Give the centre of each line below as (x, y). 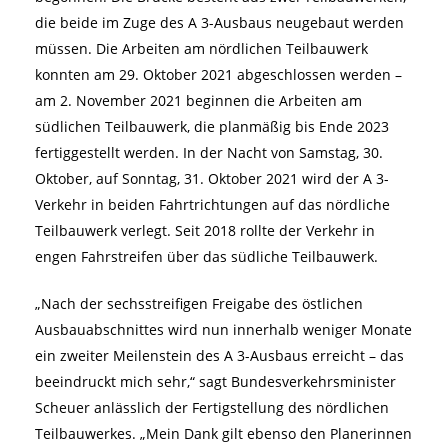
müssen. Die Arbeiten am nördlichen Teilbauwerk (201, 48)
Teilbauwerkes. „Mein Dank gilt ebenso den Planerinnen (223, 433)
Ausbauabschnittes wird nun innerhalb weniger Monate (223, 329)
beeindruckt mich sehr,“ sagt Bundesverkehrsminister (215, 381)
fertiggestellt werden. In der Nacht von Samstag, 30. (209, 152)
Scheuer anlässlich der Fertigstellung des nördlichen (212, 407)
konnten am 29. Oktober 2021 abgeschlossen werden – (218, 74)
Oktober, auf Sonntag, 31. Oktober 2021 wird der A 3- (212, 178)
